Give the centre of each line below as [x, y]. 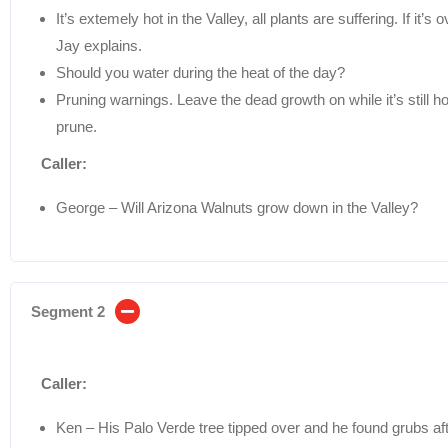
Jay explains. [99, 45]
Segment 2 [68, 311]
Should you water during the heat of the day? [200, 72]
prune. [76, 126]
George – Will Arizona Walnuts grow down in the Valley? [237, 207]
